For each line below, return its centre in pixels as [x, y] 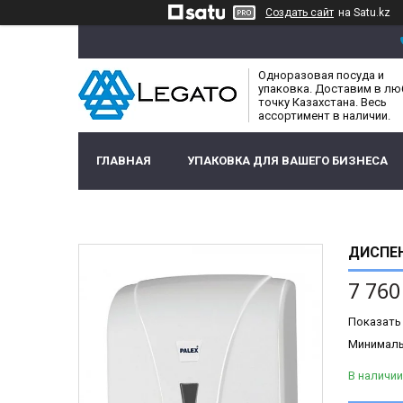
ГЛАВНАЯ [124, 161]
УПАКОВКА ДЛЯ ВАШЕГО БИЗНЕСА [287, 161]
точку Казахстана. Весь [322, 103]
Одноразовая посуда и [321, 76]
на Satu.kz [364, 13]
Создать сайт [300, 13]
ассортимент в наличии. [324, 116]
